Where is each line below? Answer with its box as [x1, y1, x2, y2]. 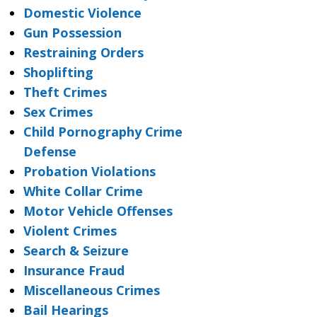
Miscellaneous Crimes [23, 282, 160, 299]
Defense [23, 143, 76, 160]
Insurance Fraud [23, 262, 125, 279]
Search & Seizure [23, 242, 129, 259]
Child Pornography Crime [23, 123, 183, 140]
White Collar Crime [23, 183, 143, 200]
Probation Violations [23, 163, 156, 180]
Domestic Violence [23, 4, 142, 21]
